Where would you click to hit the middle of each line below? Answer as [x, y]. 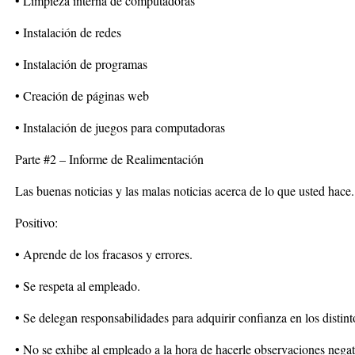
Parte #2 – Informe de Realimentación [109, 159]
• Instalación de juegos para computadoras [120, 127]
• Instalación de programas [81, 64]
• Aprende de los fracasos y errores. [104, 254]
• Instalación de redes [68, 32]
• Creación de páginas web [82, 95]
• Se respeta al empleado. [78, 286]
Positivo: [36, 222]
